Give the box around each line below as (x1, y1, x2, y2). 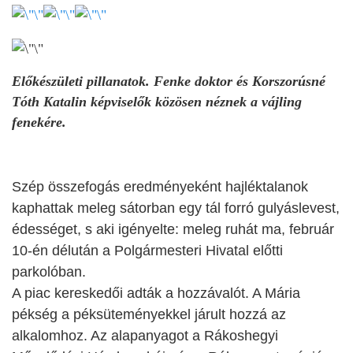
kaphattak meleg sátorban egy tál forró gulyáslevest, (12, 199, 340, 216)
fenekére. (12, 113, 66, 130)
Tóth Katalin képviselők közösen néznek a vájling (12, 93, 302, 110)
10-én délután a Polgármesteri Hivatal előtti (12, 242, 283, 258)
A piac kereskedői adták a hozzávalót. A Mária (12, 284, 300, 301)
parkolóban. (12, 263, 86, 280)
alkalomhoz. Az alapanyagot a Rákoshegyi (12, 327, 278, 344)
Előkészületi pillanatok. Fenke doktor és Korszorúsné (12, 72, 325, 89)
